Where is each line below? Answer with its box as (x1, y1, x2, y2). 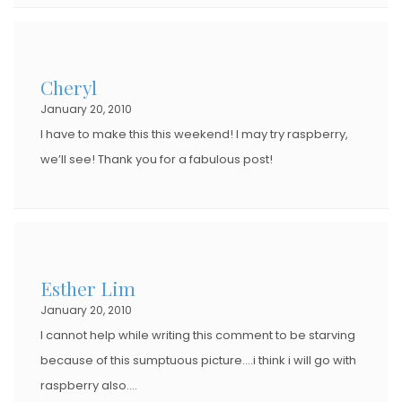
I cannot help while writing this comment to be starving (40, 326, 355, 344)
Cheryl (40, 74, 97, 100)
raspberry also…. (40, 376, 137, 394)
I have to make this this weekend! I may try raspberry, (40, 125, 348, 143)
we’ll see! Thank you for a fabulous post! (40, 150, 273, 168)
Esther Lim (40, 275, 135, 301)
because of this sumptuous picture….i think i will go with (40, 351, 356, 369)
